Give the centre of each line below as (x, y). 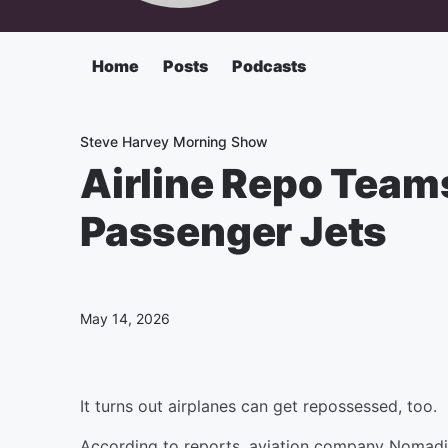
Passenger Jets (234, 231)
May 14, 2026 (125, 318)
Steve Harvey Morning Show (174, 141)
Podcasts (269, 66)
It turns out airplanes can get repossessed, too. (258, 406)
